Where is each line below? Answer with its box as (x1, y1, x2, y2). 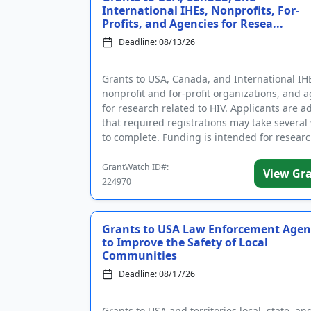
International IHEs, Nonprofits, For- (102, 3, 299, 18)
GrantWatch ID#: (102, 161, 169, 173)
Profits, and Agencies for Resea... (102, 16, 283, 31)
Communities (102, 248, 177, 263)
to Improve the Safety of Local (102, 235, 268, 250)
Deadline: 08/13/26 (119, 36, 195, 48)
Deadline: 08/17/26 (119, 268, 195, 280)
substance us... (102, 145, 172, 158)
